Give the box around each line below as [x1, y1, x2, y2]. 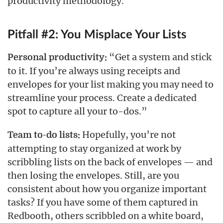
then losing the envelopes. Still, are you [7, 170, 179, 182]
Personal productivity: [7, 52, 107, 63]
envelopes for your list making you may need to [7, 79, 214, 91]
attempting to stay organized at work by [7, 143, 181, 155]
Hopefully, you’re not [80, 129, 176, 141]
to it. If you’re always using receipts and [7, 65, 180, 77]
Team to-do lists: [7, 130, 80, 140]
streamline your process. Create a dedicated [7, 92, 197, 104]
